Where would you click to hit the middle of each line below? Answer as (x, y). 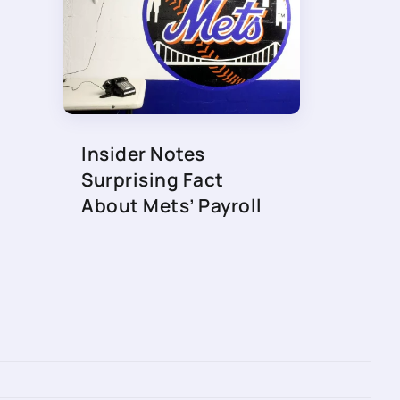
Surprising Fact (153, 180)
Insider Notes (143, 154)
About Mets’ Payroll (172, 206)
